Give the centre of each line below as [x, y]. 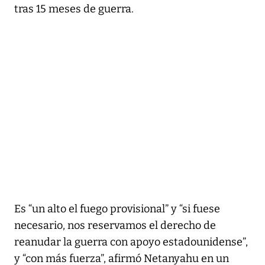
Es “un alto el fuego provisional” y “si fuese [117, 209]
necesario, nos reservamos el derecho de [115, 225]
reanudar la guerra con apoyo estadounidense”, [131, 242]
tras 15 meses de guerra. [74, 9]
